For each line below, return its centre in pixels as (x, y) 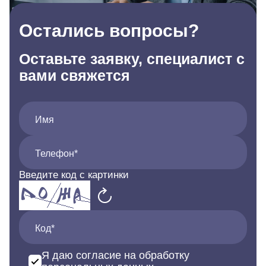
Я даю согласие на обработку (115, 255)
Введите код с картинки (74, 175)
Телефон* (56, 153)
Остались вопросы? (109, 31)
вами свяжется (75, 75)
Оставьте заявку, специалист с (132, 59)
